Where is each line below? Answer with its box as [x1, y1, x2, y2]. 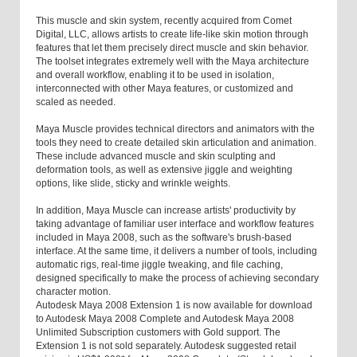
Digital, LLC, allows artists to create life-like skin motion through [36, 29, 308, 41]
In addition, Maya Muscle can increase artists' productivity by [36, 205, 296, 217]
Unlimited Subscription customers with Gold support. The [36, 327, 280, 339]
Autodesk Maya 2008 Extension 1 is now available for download [36, 300, 312, 312]
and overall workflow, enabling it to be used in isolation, [36, 69, 274, 81]
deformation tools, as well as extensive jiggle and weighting [36, 164, 292, 176]
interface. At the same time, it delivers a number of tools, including [36, 245, 317, 257]
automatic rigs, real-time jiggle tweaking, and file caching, [36, 259, 283, 271]
